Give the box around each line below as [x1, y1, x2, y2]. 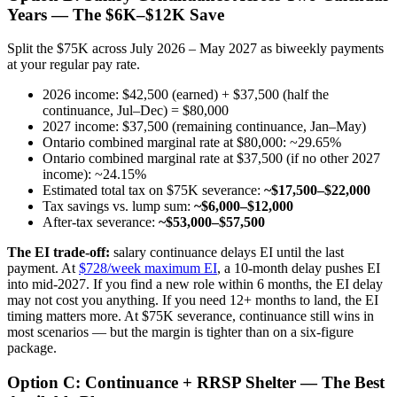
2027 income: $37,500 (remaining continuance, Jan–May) [43, 119, 366, 135]
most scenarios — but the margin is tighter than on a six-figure [7, 324, 354, 340]
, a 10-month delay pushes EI [217, 261, 380, 276]
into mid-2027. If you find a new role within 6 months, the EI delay [7, 276, 383, 292]
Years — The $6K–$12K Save [7, 4, 224, 24]
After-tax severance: [43, 214, 159, 230]
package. [7, 340, 57, 356]
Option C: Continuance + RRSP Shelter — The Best [7, 372, 385, 392]
